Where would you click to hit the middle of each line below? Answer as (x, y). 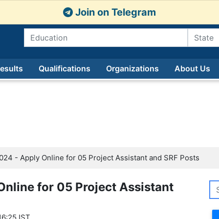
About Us (192, 68)
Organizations (132, 68)
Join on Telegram (114, 12)
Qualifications (64, 68)
